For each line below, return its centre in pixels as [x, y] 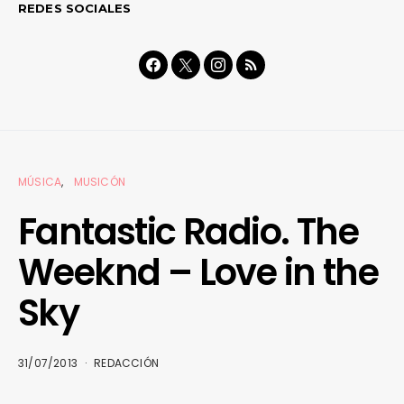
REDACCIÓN [127, 363]
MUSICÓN [100, 181]
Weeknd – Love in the [198, 272]
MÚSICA [40, 181]
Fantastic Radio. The [188, 231]
